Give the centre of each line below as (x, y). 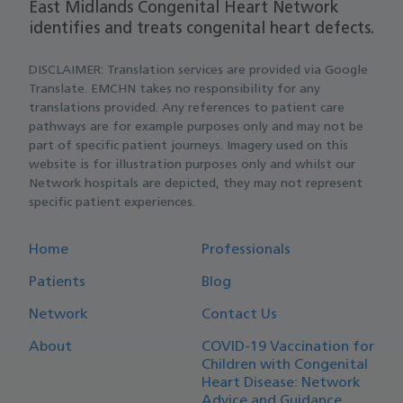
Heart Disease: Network (281, 383)
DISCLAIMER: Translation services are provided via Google (198, 70)
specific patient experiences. (112, 202)
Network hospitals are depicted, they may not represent (196, 184)
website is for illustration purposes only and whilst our (192, 165)
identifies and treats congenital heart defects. (201, 29)
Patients (57, 282)
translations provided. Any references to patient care (187, 108)
